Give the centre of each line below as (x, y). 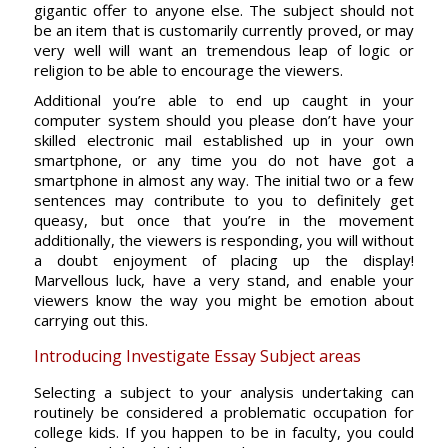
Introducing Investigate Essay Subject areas (197, 356)
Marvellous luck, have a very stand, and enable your (224, 280)
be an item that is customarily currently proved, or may (224, 30)
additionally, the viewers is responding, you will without (224, 240)
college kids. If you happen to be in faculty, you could (224, 432)
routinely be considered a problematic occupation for (224, 412)
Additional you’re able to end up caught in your (224, 100)
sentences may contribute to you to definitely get (224, 200)
